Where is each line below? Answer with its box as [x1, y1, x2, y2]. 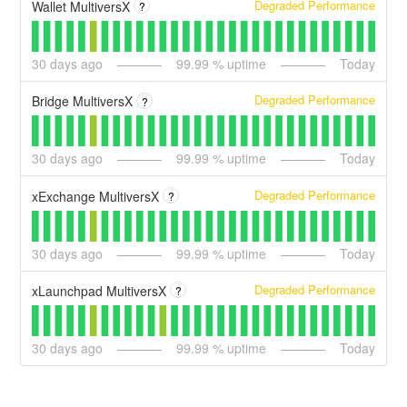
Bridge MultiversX [32, 92, 134, 111]
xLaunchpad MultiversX [32, 281, 167, 300]
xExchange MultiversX [32, 186, 160, 205]
